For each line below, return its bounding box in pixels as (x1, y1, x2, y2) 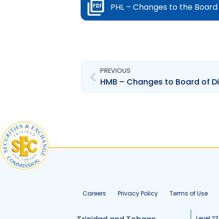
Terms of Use (170, 189, 208, 197)
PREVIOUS (100, 66, 131, 75)
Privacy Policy (118, 189, 158, 197)
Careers (83, 189, 106, 197)
